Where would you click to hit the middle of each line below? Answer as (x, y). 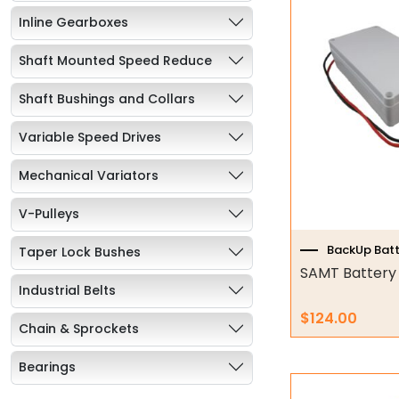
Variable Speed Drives (90, 137)
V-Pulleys (49, 213)
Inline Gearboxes (73, 22)
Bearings (47, 366)
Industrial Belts (67, 290)
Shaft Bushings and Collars (107, 98)
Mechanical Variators (89, 175)
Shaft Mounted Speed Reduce (115, 60)
